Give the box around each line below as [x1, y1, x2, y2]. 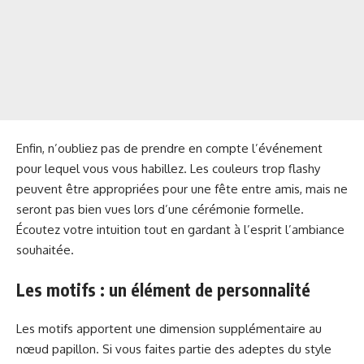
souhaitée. [16, 242, 74, 258]
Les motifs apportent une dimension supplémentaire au [16, 321, 322, 337]
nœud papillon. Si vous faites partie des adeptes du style [16, 341, 331, 357]
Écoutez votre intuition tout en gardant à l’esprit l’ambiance [16, 222, 344, 238]
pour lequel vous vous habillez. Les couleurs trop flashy [16, 161, 320, 177]
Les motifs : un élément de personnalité [16, 278, 310, 301]
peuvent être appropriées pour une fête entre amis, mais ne [16, 181, 348, 197]
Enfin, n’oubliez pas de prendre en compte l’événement [16, 141, 323, 157]
